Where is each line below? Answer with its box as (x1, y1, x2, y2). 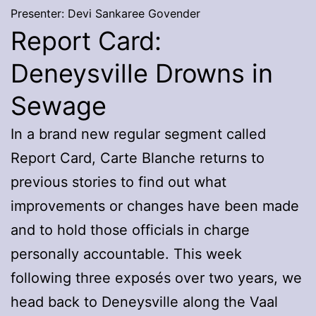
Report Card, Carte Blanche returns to (11, 149, 265, 166)
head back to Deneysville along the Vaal (11, 293, 278, 310)
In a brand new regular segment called (11, 125, 266, 142)
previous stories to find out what (11, 173, 226, 190)
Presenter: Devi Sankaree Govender (11, 6, 200, 20)
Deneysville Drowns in (11, 57, 273, 89)
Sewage (11, 90, 107, 121)
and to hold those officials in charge (11, 221, 250, 238)
